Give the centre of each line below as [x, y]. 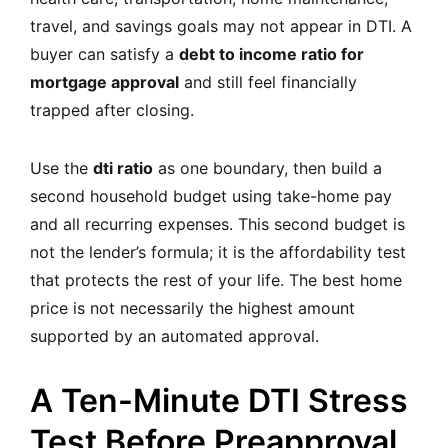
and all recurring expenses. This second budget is [217, 223]
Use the [61, 167]
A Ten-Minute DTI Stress [219, 400]
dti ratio [123, 167]
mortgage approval [104, 81]
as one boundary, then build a [267, 167]
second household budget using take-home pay [211, 195]
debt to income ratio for [271, 53]
